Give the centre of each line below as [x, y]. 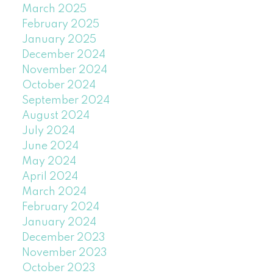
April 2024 [50, 177]
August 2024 [55, 116]
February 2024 [60, 207]
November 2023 [64, 253]
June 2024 [50, 147]
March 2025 [54, 9]
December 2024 [63, 55]
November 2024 [64, 70]
